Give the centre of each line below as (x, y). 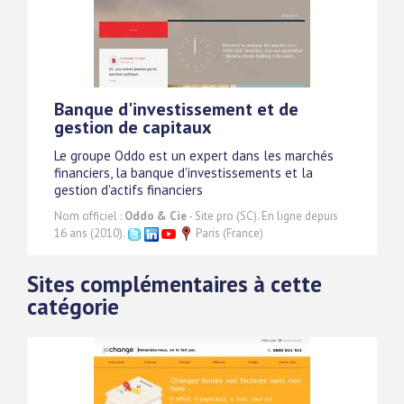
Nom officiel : (89, 216)
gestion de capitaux (133, 127)
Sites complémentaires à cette (174, 285)
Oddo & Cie (156, 216)
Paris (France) (228, 233)
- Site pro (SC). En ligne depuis (262, 216)
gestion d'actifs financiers (129, 189)
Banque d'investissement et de (176, 109)
